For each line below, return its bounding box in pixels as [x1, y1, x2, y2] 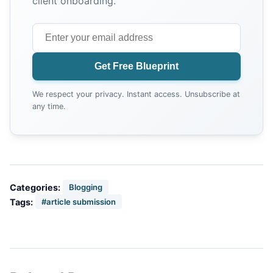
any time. [32, 102, 66, 112]
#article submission [41, 197, 116, 207]
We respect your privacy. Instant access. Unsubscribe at [32, 90, 240, 99]
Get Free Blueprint [94, 61, 179, 72]
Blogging [69, 182, 102, 193]
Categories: [10, 182, 60, 193]
